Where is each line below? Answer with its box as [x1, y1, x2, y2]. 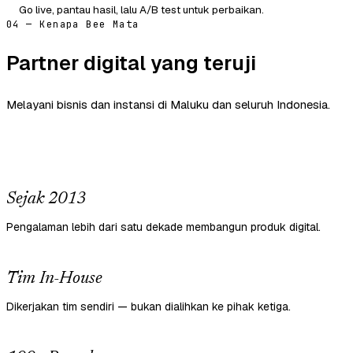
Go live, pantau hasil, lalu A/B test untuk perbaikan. [19, 2, 264, 17]
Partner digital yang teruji [6, 50, 256, 77]
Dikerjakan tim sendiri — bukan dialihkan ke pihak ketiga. [6, 299, 291, 314]
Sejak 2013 [6, 191, 86, 209]
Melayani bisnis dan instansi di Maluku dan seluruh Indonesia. [6, 97, 330, 113]
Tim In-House [6, 270, 102, 288]
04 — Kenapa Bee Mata [6, 18, 139, 32]
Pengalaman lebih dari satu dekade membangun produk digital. [6, 220, 321, 235]
